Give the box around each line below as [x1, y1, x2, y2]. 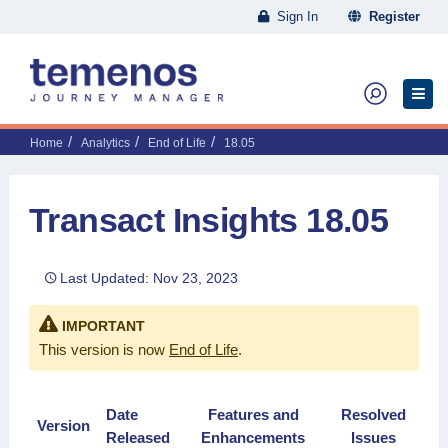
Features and [207, 406, 299, 423]
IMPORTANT [61, 318, 145, 334]
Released [106, 429, 170, 446]
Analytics [81, 136, 130, 150]
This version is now [39, 341, 169, 358]
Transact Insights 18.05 [29, 201, 389, 239]
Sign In [269, 9, 318, 24]
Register [361, 9, 420, 24]
